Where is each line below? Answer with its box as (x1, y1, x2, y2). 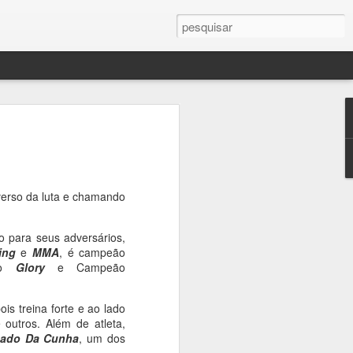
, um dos (79, 330, 126, 346)
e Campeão (44, 259, 125, 275)
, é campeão (58, 244, 126, 260)
